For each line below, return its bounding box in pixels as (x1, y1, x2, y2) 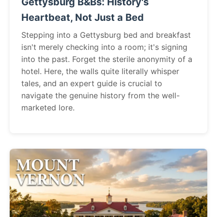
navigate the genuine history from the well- (21, 90, 180, 100)
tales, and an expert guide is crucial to (21, 78, 162, 88)
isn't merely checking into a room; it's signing (21, 42, 187, 52)
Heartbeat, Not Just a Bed (21, 11, 144, 23)
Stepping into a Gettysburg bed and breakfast (21, 30, 191, 40)
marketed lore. (21, 102, 75, 112)
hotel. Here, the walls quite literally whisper (21, 66, 179, 76)
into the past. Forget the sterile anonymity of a (21, 54, 192, 64)
